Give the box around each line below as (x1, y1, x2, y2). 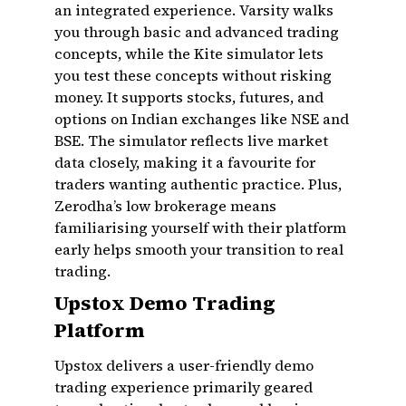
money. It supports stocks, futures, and (54, 87, 324, 107)
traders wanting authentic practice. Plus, (54, 174, 342, 194)
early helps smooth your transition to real (54, 239, 343, 259)
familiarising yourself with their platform (54, 217, 346, 237)
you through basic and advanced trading (54, 22, 339, 42)
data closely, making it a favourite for (54, 152, 315, 172)
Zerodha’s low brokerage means (54, 196, 276, 216)
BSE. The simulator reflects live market (54, 130, 328, 150)
